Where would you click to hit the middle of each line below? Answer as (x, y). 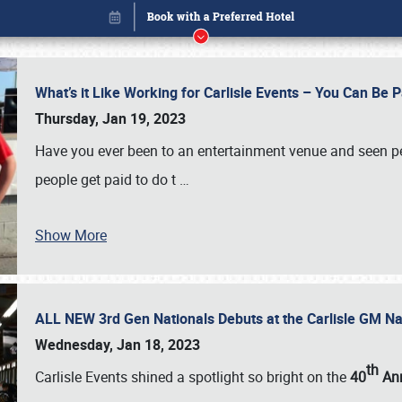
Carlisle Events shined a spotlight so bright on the (192, 377)
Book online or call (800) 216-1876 (201, 339)
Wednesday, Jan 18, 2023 (118, 345)
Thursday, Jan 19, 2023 (110, 118)
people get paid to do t (107, 179)
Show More (71, 235)
